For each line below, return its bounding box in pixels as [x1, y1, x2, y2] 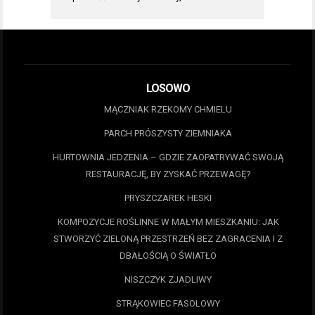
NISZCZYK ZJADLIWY [124, 274, 212, 285]
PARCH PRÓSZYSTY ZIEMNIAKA [104, 128, 232, 139]
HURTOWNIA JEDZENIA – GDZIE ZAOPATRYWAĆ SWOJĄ [53, 152, 283, 163]
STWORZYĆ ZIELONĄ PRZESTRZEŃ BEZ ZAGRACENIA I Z [53, 233, 283, 245]
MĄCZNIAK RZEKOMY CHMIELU [104, 104, 232, 115]
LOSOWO [146, 82, 190, 96]
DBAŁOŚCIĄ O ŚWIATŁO [120, 250, 217, 262]
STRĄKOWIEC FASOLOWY [116, 298, 220, 309]
